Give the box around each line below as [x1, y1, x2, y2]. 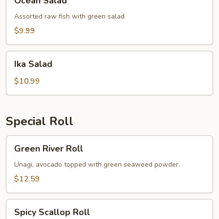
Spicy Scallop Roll [14, 206, 90, 218]
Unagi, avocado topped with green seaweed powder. [14, 160, 180, 169]
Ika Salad [14, 58, 52, 70]
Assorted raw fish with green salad [14, 12, 125, 21]
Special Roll [6, 113, 73, 129]
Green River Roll [14, 143, 83, 154]
